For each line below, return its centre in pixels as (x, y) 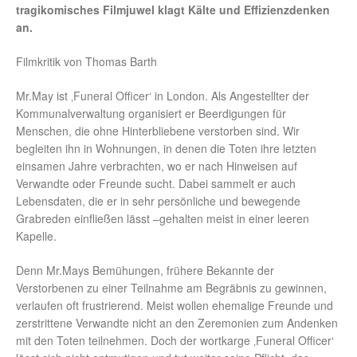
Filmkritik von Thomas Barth (86, 62)
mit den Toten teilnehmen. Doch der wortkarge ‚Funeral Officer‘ (175, 341)
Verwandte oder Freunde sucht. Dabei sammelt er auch (156, 184)
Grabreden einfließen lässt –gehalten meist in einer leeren (163, 219)
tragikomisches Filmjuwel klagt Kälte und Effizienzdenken (173, 10)
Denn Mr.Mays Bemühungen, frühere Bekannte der (145, 271)
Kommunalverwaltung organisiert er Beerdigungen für (151, 114)
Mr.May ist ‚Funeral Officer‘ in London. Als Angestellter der (163, 96)
